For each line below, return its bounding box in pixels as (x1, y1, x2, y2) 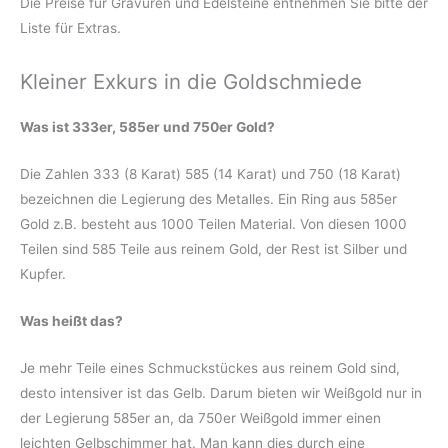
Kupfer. (20, 266, 66, 283)
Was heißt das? (20, 313, 123, 330)
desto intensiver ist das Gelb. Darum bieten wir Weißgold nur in (20, 384, 422, 401)
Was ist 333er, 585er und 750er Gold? (20, 119, 275, 136)
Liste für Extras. (20, 20, 121, 37)
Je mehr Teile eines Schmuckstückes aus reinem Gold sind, (20, 359, 400, 376)
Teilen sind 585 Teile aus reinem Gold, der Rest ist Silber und (20, 241, 407, 258)
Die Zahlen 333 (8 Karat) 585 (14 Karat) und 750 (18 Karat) (20, 166, 401, 183)
